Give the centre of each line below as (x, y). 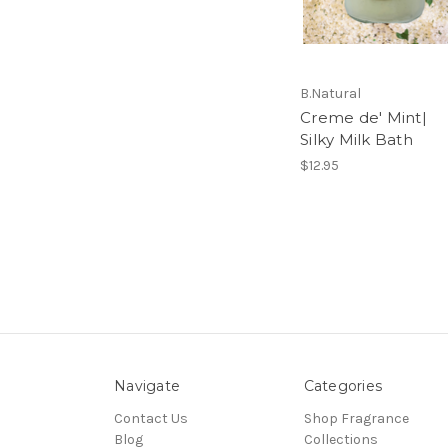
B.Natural (330, 94)
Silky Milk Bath (356, 140)
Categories (342, 386)
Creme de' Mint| (363, 118)
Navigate (147, 386)
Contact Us (151, 419)
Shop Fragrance (356, 419)
